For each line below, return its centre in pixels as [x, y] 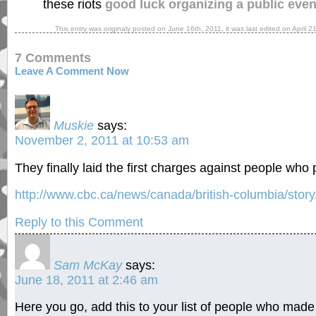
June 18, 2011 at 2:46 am [86, 280]
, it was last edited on [256, 28]
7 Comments [53, 58]
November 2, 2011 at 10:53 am [102, 141]
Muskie [74, 126]
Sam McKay [88, 265]
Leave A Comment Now [72, 72]
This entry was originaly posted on [111, 28]
